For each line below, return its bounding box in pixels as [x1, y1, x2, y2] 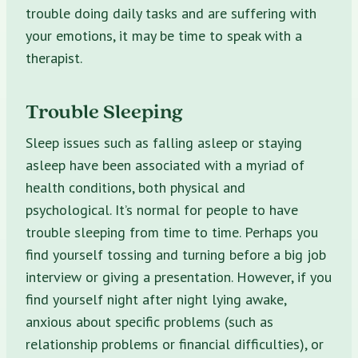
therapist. [26, 48, 82, 67]
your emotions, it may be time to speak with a [26, 26, 302, 45]
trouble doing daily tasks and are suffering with [26, 3, 316, 22]
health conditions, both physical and [26, 177, 245, 197]
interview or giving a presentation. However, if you [26, 267, 332, 286]
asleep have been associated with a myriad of [26, 155, 304, 174]
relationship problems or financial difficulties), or [26, 334, 324, 353]
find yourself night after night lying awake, [26, 289, 286, 308]
